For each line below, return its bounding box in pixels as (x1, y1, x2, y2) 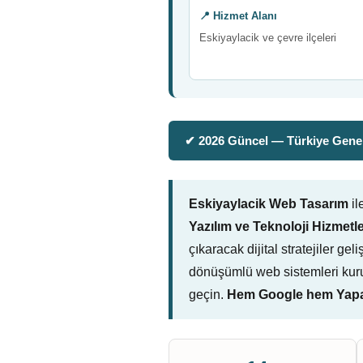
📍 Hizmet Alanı (199, 10, 277, 22)
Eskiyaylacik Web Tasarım (189, 197, 348, 211)
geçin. (189, 288, 227, 301)
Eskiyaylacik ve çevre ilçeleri (199, 32, 336, 44)
